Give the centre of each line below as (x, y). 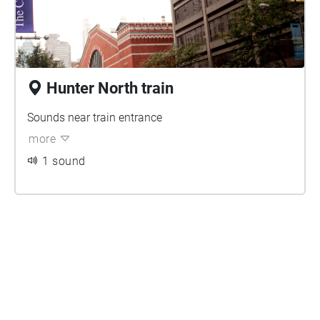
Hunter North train (110, 88)
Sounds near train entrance (95, 117)
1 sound (64, 161)
